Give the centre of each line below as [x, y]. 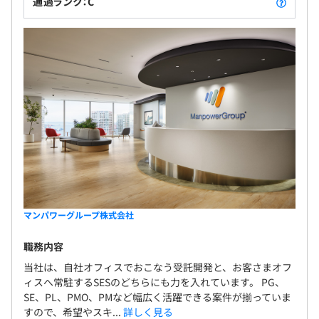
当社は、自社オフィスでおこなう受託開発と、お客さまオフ [158, 267]
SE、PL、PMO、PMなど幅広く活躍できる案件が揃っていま [157, 297]
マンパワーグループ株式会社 [79, 215]
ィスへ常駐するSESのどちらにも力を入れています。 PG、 [154, 282]
